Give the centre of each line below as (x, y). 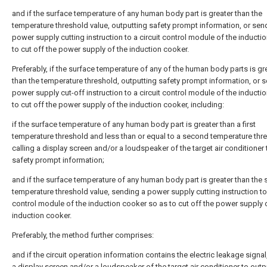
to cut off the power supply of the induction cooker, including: (118, 104)
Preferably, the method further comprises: (83, 235)
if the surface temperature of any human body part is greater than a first (134, 124)
